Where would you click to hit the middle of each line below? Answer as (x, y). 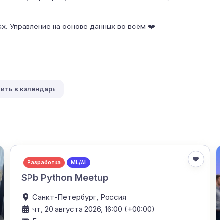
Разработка (44, 162)
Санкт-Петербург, (67, 197)
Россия (113, 197)
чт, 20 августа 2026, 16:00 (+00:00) (94, 209)
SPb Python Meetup (65, 178)
